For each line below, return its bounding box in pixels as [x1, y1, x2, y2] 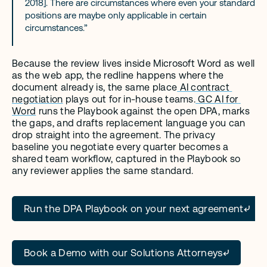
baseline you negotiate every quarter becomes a [12, 141, 229, 153]
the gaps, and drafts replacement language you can [12, 117, 246, 129]
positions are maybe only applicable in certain [25, 10, 207, 21]
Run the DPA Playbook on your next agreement [24, 203, 244, 215]
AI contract [177, 82, 230, 94]
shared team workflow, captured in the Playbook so [12, 153, 241, 165]
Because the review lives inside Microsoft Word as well [12, 58, 255, 70]
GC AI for [195, 94, 238, 105]
